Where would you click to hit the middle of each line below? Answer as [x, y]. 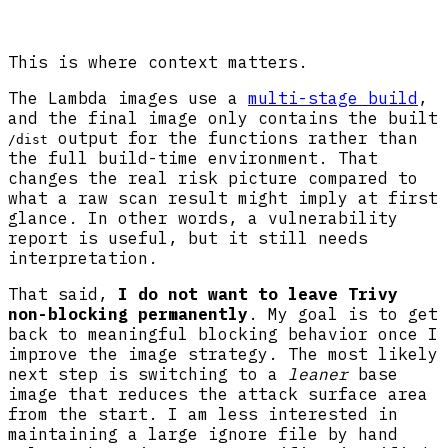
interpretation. [83, 257]
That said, [63, 293]
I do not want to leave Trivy [258, 293]
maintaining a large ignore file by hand [203, 433]
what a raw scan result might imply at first [223, 197]
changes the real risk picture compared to [213, 177]
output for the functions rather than [233, 137]
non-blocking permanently [128, 313]
